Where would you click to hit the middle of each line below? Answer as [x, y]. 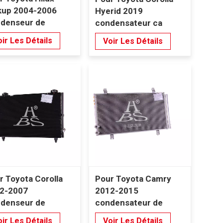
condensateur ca [128, 23]
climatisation [120, 214]
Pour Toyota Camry [133, 178]
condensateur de [129, 202]
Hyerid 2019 [119, 11]
